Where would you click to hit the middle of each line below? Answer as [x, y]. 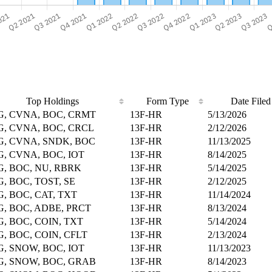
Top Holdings [53, 101]
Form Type [168, 101]
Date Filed [250, 101]
